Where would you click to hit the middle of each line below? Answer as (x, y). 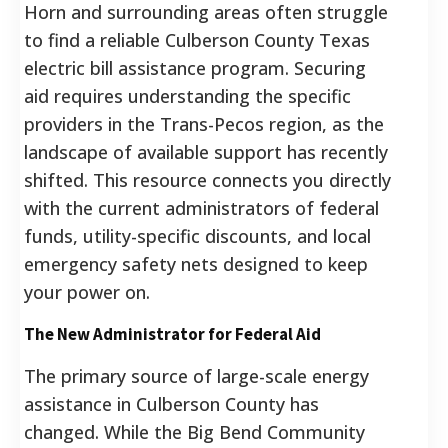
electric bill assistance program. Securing (195, 67)
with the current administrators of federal (201, 207)
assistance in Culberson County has (171, 403)
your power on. (87, 291)
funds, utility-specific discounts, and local (197, 235)
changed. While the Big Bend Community (194, 431)
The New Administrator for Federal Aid (172, 333)
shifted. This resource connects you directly (207, 179)
